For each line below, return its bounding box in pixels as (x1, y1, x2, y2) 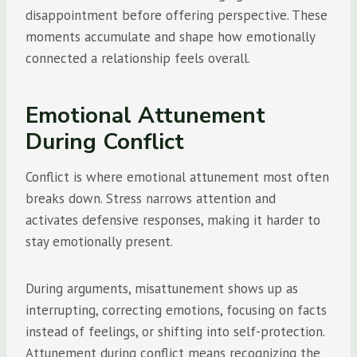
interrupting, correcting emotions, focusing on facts (25, 301, 327, 319)
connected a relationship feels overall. (25, 49, 250, 67)
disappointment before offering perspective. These (25, 6, 328, 24)
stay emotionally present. (25, 233, 173, 250)
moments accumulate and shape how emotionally (25, 28, 315, 45)
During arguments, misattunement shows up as (25, 280, 298, 297)
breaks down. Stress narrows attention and (25, 190, 276, 207)
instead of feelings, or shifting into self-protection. (25, 323, 324, 340)
